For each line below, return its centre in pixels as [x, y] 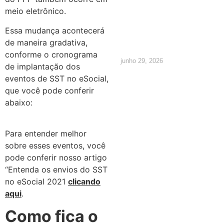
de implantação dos [42, 66]
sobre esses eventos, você [55, 146]
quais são [162, 18]
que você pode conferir [49, 90]
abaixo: [21, 102]
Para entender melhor [46, 134]
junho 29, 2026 [141, 60]
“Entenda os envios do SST [56, 170]
